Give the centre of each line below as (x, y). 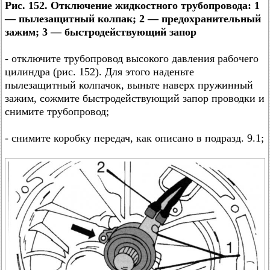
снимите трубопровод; (57, 111)
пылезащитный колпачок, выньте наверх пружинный (129, 85)
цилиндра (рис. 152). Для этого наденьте (99, 71)
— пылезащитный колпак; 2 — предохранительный (133, 18)
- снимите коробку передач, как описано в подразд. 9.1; (134, 138)
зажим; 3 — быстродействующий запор (101, 32)
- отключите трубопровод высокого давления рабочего (132, 58)
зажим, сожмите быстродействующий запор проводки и (135, 98)
